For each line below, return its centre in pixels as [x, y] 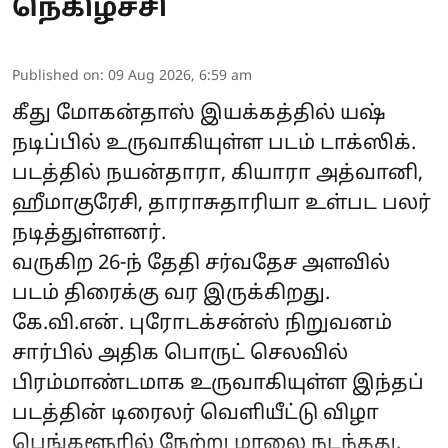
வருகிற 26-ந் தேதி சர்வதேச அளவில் [201, 263]
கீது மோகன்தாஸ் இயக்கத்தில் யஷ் [198, 113]
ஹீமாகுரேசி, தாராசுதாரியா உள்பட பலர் [221, 203]
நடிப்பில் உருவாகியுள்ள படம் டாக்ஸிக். [214, 143]
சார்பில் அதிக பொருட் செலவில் [180, 353]
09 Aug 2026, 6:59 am [180, 76]
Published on [56, 76]
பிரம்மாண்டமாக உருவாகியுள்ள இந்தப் [218, 383]
